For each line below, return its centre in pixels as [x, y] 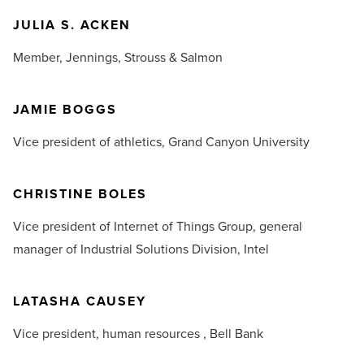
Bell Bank [236, 334]
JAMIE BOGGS [65, 110]
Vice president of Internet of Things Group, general [158, 227]
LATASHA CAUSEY [80, 301]
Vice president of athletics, [91, 142]
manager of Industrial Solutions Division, [128, 249]
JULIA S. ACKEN [72, 25]
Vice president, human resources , [111, 334]
